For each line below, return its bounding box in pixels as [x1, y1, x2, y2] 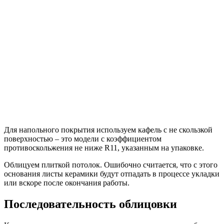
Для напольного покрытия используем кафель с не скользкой [4, 125, 212, 134]
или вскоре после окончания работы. [4, 178, 129, 187]
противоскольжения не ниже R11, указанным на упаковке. [4, 143, 204, 152]
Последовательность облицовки [4, 197, 177, 210]
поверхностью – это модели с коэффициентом [4, 134, 161, 143]
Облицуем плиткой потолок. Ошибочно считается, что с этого [4, 160, 217, 169]
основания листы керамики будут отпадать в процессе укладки [4, 169, 219, 178]
